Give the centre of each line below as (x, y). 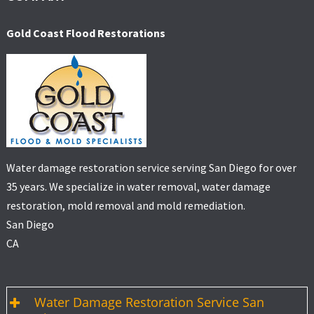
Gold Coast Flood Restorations (86, 33)
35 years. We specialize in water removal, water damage (138, 187)
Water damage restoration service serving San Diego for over (151, 168)
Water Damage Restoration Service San (149, 302)
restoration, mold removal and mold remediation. (125, 206)
